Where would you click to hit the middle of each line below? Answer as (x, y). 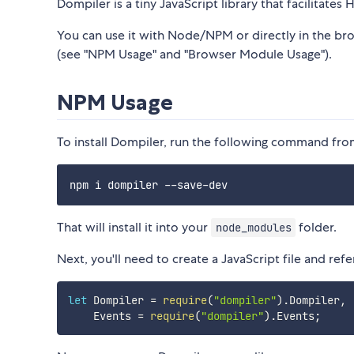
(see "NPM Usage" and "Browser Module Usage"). (194, 55)
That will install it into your (134, 228)
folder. (316, 228)
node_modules (253, 228)
